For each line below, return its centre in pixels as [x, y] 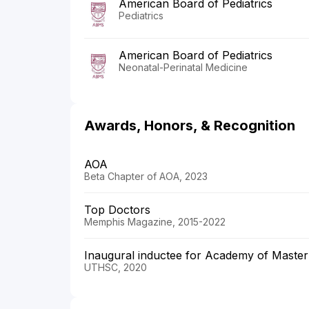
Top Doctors [117, 210]
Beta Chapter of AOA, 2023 [146, 177]
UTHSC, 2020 [116, 268]
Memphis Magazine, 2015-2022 [155, 222]
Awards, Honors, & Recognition [190, 126]
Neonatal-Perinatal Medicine [183, 68]
